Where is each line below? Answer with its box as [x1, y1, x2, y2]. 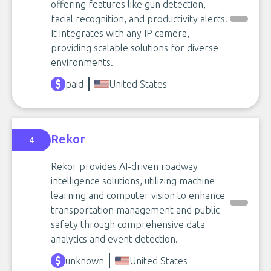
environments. [51, 57, 113, 68]
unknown [65, 255, 104, 266]
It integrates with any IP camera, [51, 28, 189, 39]
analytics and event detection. [51, 233, 178, 244]
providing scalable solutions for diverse [51, 42, 218, 53]
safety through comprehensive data [51, 219, 205, 230]
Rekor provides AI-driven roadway [51, 161, 198, 172]
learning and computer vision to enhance [51, 190, 225, 201]
